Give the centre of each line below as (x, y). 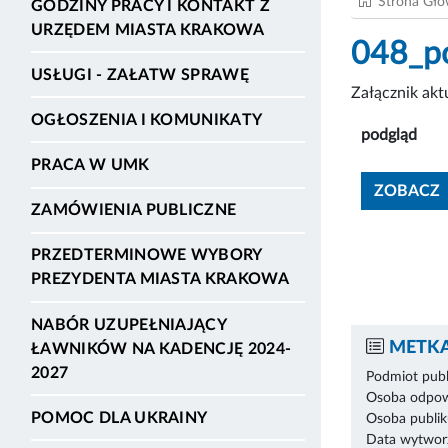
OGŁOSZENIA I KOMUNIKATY (147, 119)
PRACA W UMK (90, 165)
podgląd (389, 134)
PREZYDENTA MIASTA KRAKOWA (160, 279)
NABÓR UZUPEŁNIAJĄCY (129, 324)
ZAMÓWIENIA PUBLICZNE (134, 210)
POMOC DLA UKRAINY (119, 417)
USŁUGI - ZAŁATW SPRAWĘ (140, 74)
